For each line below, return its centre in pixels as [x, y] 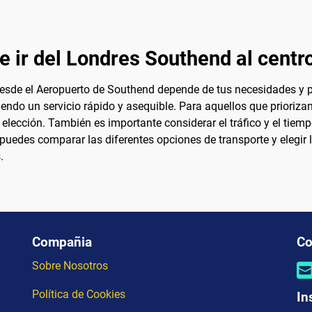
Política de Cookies [79, 294]
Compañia [62, 242]
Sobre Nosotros [70, 265]
